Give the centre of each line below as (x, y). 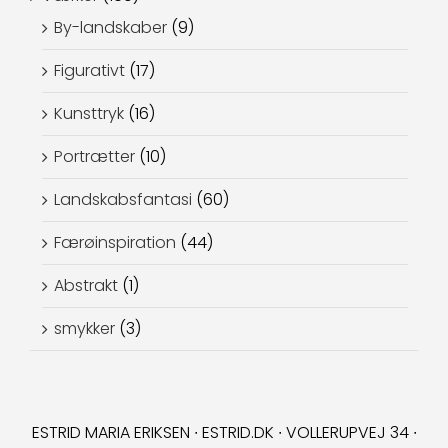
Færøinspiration (115, 243)
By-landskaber (110, 28)
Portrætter (94, 157)
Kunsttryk (89, 114)
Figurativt (89, 71)
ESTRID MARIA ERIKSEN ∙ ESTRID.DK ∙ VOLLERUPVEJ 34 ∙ (224, 433)
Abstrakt (86, 286)
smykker (84, 329)
